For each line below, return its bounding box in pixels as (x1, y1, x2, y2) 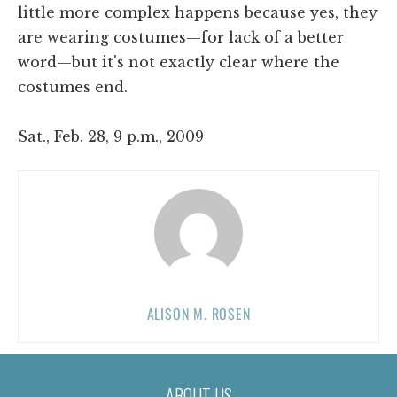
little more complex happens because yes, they (18, 3, 378, 21)
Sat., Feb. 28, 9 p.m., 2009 (18, 127, 204, 145)
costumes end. (18, 77, 128, 96)
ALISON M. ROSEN (146, 302, 251, 324)
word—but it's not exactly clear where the (18, 52, 339, 71)
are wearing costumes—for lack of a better (18, 27, 344, 46)
